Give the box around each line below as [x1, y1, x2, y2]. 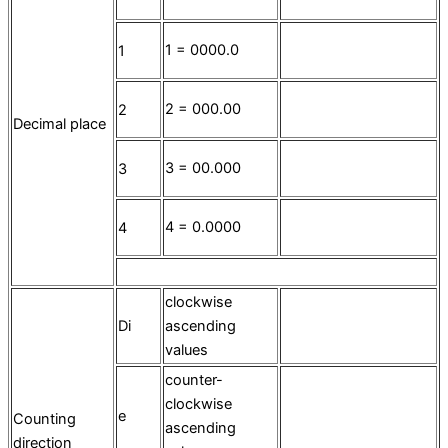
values [165, 341, 208, 360]
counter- [165, 371, 223, 390]
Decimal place [13, 115, 106, 134]
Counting [13, 410, 76, 429]
